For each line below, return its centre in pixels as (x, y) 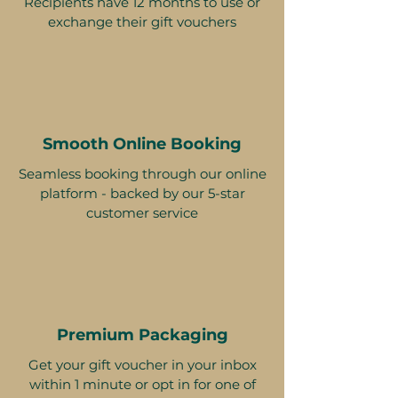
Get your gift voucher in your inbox (142, 365)
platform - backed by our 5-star (142, 194)
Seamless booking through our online (142, 174)
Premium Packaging (142, 335)
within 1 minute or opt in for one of (142, 385)
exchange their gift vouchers (142, 22)
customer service (142, 213)
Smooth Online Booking (142, 144)
